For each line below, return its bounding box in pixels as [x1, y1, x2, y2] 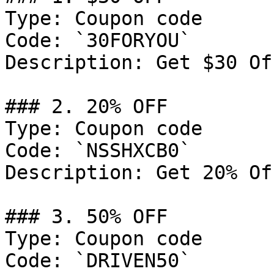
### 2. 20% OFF [5, 95, 168, 117]
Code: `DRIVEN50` [5, 250, 191, 272]
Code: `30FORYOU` [5, 29, 191, 51]
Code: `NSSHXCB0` [5, 139, 191, 161]
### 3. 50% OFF [5, 206, 168, 228]
